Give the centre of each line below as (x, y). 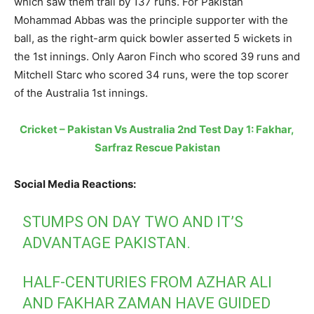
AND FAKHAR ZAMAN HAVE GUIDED (147, 303)
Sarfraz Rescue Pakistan (157, 147)
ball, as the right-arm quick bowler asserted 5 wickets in (153, 38)
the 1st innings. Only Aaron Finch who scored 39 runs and (157, 56)
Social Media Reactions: (75, 184)
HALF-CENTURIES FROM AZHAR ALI (148, 282)
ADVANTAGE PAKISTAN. (107, 243)
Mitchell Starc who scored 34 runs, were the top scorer (151, 74)
